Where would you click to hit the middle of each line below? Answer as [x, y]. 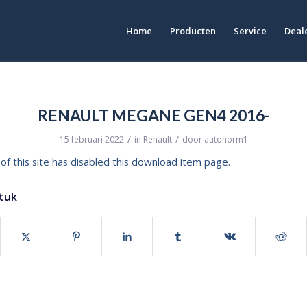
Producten [193, 31]
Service [250, 31]
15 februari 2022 [91, 139]
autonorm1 [226, 139]
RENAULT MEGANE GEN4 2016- [153, 115]
